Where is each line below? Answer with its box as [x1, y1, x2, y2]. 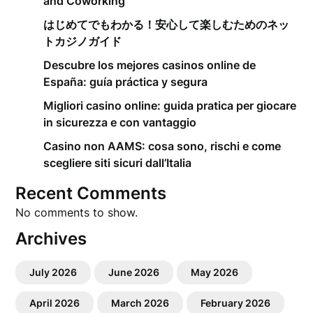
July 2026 [29, 266, 78, 278]
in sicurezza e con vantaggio [43, 115, 197, 129]
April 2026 [29, 297, 80, 309]
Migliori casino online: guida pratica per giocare [43, 99, 297, 112]
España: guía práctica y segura [43, 75, 208, 89]
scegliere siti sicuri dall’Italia [43, 156, 192, 170]
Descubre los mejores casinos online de [43, 58, 256, 72]
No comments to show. [15, 205, 138, 219]
